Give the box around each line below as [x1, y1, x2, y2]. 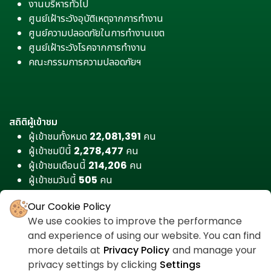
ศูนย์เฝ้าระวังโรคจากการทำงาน [28, 41, 146, 54]
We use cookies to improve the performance [28, 214, 242, 228]
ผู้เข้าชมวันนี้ [28, 173, 79, 187]
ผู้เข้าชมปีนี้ [28, 144, 74, 158]
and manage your [170, 243, 256, 257]
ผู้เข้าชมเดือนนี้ [28, 158, 88, 172]
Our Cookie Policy [28, 200, 111, 214]
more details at [28, 243, 103, 257]
